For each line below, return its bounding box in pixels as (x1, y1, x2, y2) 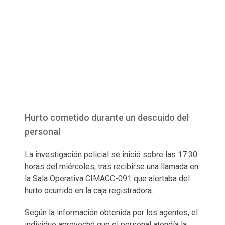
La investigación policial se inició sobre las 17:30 (25, 149, 197, 159)
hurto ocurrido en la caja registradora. (25, 185, 153, 195)
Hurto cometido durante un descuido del (25, 111, 189, 123)
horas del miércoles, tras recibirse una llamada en (25, 161, 198, 171)
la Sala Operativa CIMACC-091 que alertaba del (25, 173, 190, 183)
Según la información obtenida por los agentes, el (25, 207, 198, 217)
